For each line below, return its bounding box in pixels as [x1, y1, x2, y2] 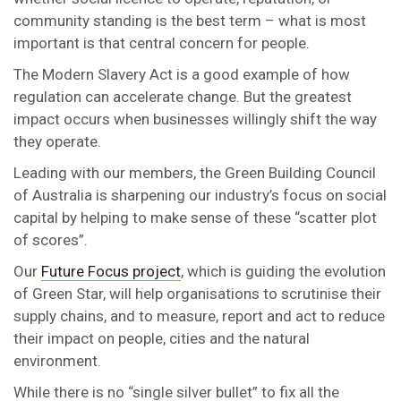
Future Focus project [41, 262, 181, 280]
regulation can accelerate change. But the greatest [13, 88, 352, 106]
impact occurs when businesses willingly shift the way [13, 110, 377, 128]
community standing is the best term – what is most [13, 12, 366, 30]
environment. [13, 352, 101, 370]
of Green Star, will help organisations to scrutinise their [13, 285, 381, 303]
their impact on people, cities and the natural [13, 329, 310, 347]
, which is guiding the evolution [181, 262, 386, 280]
